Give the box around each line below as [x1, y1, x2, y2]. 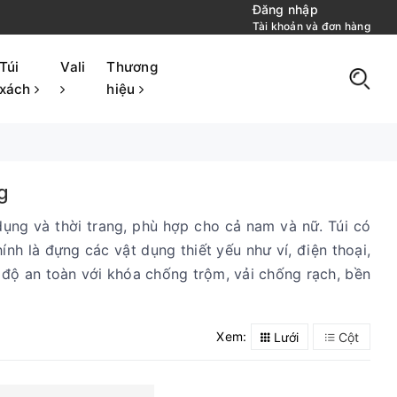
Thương [106, 58, 158, 76]
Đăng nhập [252, 2, 318, 17]
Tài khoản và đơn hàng [252, 19, 370, 33]
